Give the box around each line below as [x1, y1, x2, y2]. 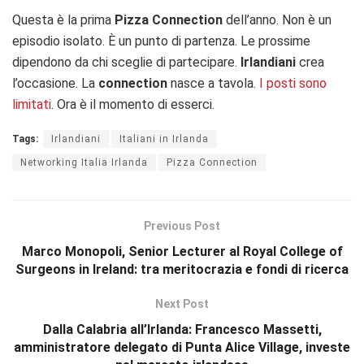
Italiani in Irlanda [119, 132, 209, 145]
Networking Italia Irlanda [20, 156, 148, 168]
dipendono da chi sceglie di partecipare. [12, 54, 240, 70]
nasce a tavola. [167, 75, 259, 91]
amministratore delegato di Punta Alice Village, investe [14, 339, 350, 355]
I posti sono [259, 75, 327, 91]
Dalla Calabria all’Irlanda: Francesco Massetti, [42, 321, 322, 337]
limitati [12, 96, 51, 112]
